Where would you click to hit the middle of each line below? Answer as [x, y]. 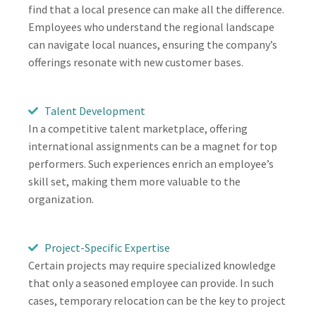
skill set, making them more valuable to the [134, 181]
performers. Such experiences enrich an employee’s [151, 163]
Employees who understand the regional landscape [151, 26]
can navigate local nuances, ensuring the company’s [153, 44]
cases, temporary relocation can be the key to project [157, 300]
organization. [61, 199]
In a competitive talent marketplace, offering [138, 128]
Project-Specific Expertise [107, 247]
